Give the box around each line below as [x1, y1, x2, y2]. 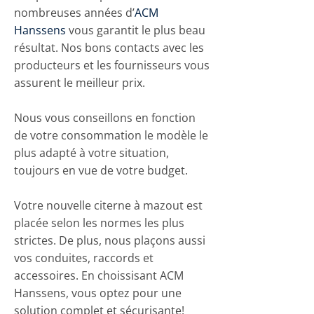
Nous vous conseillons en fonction [14, 110, 196, 125]
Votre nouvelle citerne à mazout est [14, 198, 203, 213]
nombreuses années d [14, 5, 132, 20]
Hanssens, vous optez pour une [14, 285, 182, 301]
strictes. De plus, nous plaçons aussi [14, 233, 205, 248]
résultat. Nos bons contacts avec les [14, 40, 204, 55]
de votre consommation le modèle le [14, 128, 208, 143]
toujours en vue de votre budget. [14, 163, 188, 178]
